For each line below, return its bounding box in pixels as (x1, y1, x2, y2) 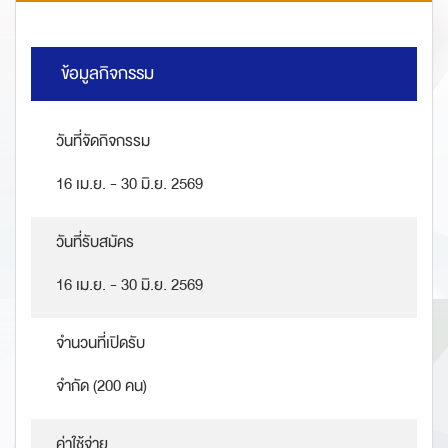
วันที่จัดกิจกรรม (56, 127, 150, 156)
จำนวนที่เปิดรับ (56, 329, 145, 358)
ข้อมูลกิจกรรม (61, 59, 154, 89)
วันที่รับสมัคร (56, 228, 134, 257)
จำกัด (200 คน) (56, 372, 147, 401)
